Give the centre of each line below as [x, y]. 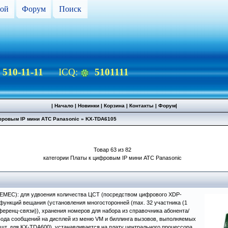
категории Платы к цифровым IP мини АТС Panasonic [112, 158]
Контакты [141, 106]
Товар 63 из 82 [112, 150]
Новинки [88, 106]
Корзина [114, 106]
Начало [64, 106]
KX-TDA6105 [101, 119]
